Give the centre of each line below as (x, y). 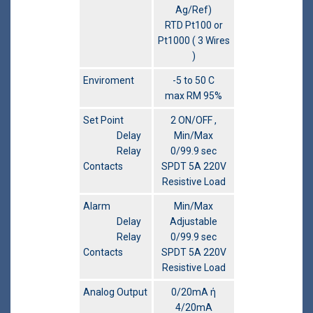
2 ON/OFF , (194, 121)
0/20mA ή (194, 292)
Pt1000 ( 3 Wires (194, 41)
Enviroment (108, 81)
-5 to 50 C (194, 81)
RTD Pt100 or (194, 26)
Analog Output (115, 292)
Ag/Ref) (194, 10)
